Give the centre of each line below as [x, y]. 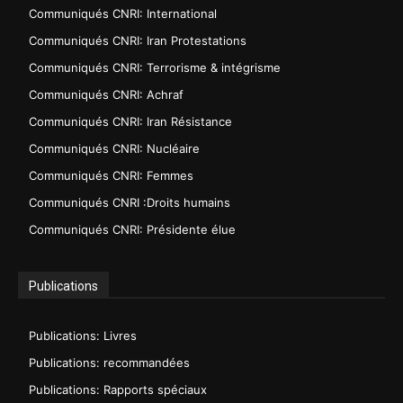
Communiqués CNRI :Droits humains [130, 203]
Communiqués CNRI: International [123, 14]
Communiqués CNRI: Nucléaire [114, 149]
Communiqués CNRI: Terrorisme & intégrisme [155, 68]
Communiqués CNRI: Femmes [111, 176]
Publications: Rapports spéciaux [118, 390]
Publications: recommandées [109, 363]
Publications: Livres [83, 336]
